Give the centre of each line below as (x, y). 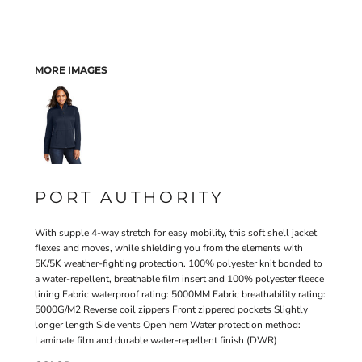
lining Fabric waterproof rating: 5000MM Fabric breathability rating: (180, 294)
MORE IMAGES (71, 70)
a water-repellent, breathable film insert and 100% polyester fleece (179, 279)
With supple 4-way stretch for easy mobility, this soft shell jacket (176, 233)
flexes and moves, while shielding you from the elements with (169, 248)
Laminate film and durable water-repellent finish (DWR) (156, 340)
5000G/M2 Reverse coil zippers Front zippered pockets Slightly (171, 309)
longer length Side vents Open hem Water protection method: (168, 325)
